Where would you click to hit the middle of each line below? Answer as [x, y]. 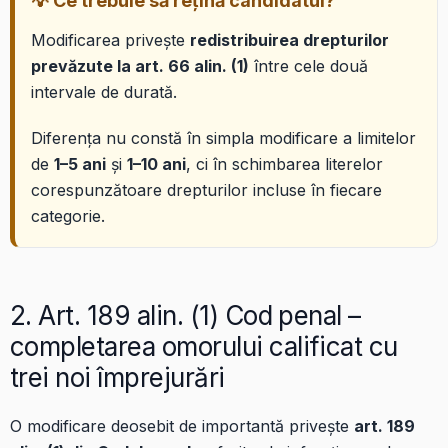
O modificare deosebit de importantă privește [182, 426]
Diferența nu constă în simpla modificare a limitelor [223, 137]
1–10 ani [156, 163]
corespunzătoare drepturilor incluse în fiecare [206, 189]
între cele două [308, 65]
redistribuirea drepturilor [289, 39]
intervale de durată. [104, 91]
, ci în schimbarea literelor [284, 163]
